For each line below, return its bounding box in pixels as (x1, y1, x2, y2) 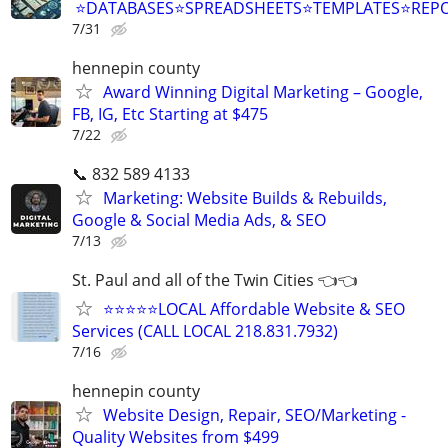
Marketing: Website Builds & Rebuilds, (103, 187, 387, 209)
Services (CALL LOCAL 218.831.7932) (72, 320, 338, 343)
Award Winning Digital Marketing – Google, (103, 80, 423, 103)
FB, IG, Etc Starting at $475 (72, 102, 268, 125)
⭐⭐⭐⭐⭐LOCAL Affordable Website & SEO (103, 298, 405, 321)
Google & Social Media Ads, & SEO (72, 209, 326, 231)
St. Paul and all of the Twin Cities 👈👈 (72, 269, 358, 292)
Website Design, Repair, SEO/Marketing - (103, 404, 406, 427)
